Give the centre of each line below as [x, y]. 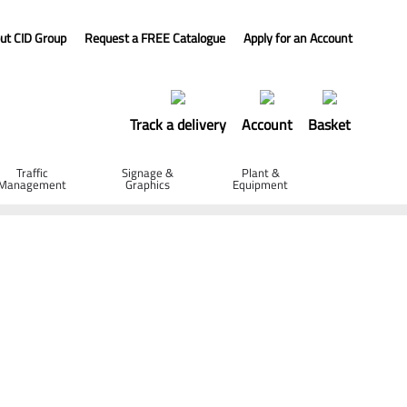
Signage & [148, 173]
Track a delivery [178, 124]
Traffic [32, 173]
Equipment [261, 184]
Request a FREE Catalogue [155, 38]
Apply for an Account [298, 38]
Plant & [260, 173]
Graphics [148, 184]
